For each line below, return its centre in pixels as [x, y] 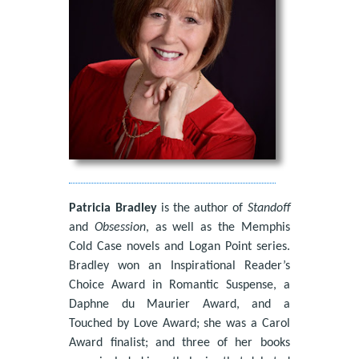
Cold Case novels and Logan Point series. [179, 246]
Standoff [268, 208]
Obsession [121, 227]
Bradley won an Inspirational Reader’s [179, 266]
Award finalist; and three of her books [179, 343]
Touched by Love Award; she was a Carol [179, 323]
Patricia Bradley [113, 208]
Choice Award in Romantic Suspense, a [179, 285]
